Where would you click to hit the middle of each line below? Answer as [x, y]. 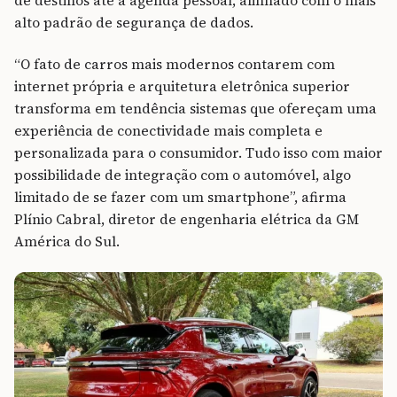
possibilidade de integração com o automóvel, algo [183, 175]
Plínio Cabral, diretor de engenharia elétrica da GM [187, 219]
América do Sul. [67, 241]
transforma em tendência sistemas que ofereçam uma [195, 108]
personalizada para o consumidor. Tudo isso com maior [198, 152]
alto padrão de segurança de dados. [134, 22]
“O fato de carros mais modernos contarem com [175, 64]
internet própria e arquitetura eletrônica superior [182, 86]
